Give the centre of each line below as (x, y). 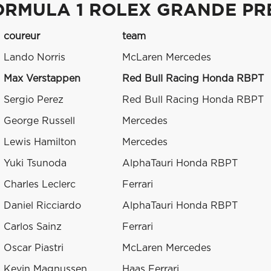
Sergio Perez (34, 100)
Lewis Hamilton (40, 142)
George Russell (39, 121)
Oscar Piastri (34, 248)
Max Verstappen (42, 79)
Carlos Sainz (33, 227)
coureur (22, 37)
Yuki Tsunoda (35, 164)
